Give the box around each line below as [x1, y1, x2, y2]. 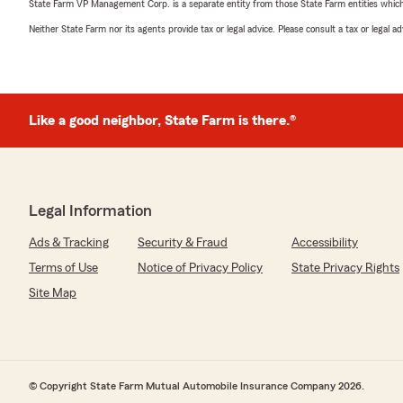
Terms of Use [29, 262, 98, 274]
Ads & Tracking [29, 237, 109, 249]
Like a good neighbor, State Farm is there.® [29, 113, 296, 128]
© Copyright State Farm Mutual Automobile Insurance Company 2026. [29, 381, 364, 391]
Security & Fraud [138, 237, 228, 249]
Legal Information [29, 202, 152, 219]
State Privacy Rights [291, 262, 399, 274]
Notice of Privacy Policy [138, 262, 263, 274]
